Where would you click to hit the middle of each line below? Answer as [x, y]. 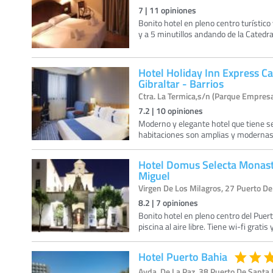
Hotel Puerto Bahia [183, 257]
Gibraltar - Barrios [181, 83]
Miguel [154, 175]
